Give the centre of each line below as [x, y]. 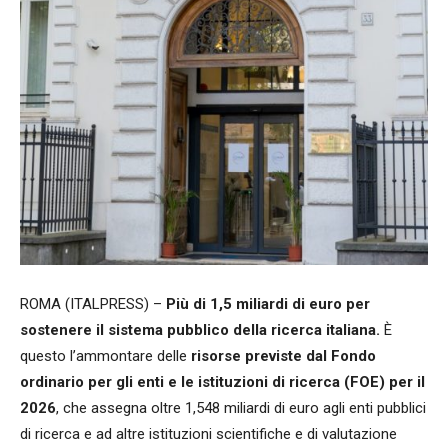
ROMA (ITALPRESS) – [93, 303]
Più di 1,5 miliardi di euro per [268, 303]
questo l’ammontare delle [105, 355]
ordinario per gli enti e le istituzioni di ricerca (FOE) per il [222, 381]
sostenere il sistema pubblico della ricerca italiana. [200, 329]
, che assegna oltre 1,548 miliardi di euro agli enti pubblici [241, 407]
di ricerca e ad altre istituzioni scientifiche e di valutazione [208, 433]
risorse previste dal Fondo [283, 355]
